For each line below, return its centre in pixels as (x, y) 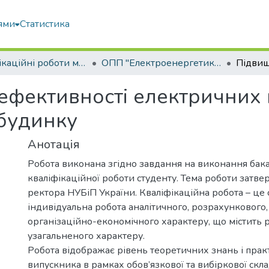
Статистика (45, 24)
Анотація (54, 144)
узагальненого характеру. (86, 236)
